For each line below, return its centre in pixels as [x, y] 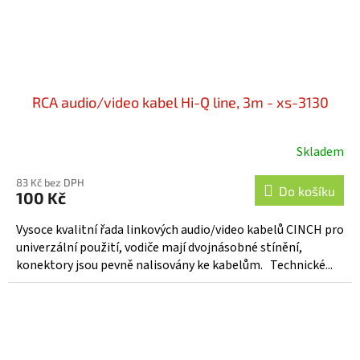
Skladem [320, 151]
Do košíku [307, 190]
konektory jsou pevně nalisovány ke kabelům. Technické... [174, 265]
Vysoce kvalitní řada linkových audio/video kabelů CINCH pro [180, 229]
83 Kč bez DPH [50, 182]
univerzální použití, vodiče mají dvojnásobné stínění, [159, 247]
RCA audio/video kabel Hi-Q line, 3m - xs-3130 [180, 102]
